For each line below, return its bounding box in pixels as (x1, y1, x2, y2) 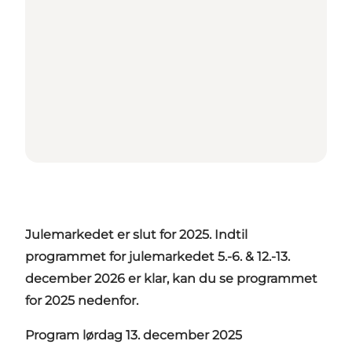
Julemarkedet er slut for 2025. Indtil (25, 226, 247, 242)
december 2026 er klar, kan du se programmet (25, 270, 317, 286)
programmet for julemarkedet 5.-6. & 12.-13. (25, 248, 290, 264)
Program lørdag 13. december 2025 (25, 327, 242, 343)
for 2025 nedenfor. (25, 292, 141, 308)
